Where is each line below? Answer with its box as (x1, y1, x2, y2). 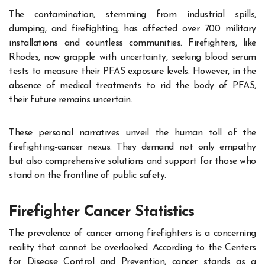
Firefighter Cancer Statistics (9, 205, 195, 220)
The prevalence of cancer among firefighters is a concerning (9, 228, 256, 238)
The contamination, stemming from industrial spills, (9, 10, 256, 20)
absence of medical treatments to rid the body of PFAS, (9, 81, 256, 91)
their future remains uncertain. (9, 95, 135, 105)
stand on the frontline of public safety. (9, 171, 166, 181)
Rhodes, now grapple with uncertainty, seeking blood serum (9, 53, 256, 63)
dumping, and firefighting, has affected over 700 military (9, 24, 256, 34)
